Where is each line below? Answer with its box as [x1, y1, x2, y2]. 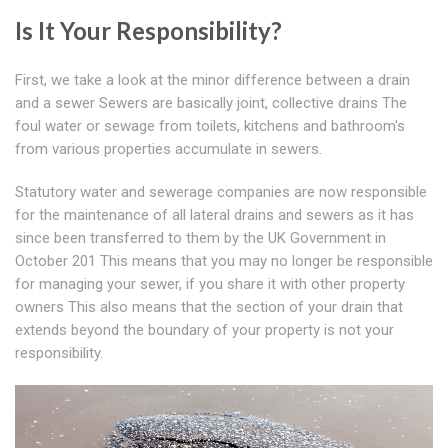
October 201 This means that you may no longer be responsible [15, 252, 433, 271]
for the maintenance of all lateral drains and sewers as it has [15, 206, 414, 225]
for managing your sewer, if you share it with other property [15, 275, 405, 294]
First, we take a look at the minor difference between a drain [15, 71, 410, 90]
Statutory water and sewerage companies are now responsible [15, 183, 427, 202]
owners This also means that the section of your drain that [15, 298, 403, 317]
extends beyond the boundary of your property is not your [15, 321, 394, 340]
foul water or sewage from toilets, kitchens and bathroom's [15, 117, 405, 136]
